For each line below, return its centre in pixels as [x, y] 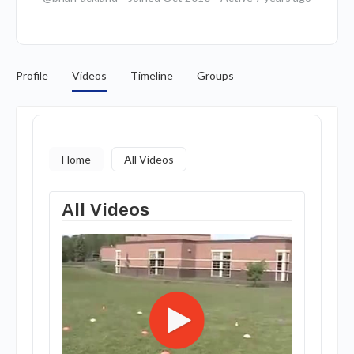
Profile [32, 75]
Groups [215, 75]
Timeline [152, 75]
